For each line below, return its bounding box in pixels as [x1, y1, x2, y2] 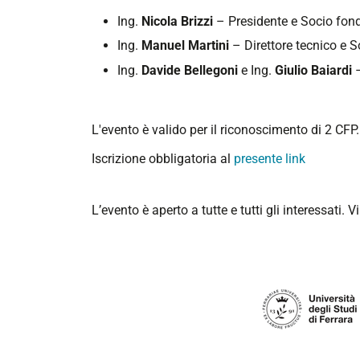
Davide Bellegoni [141, 62, 238, 78]
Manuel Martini [141, 38, 229, 54]
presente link [234, 151, 305, 167]
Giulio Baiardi [275, 62, 352, 78]
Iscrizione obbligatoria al [92, 151, 234, 167]
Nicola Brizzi [141, 14, 213, 29]
